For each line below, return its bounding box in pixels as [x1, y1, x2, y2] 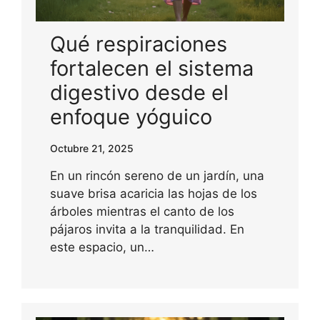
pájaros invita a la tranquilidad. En [50, 222, 244, 237]
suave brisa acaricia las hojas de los [50, 186, 257, 201]
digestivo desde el [50, 80, 229, 106]
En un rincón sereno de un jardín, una [50, 169, 264, 184]
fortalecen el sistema [50, 56, 254, 81]
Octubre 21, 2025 [50, 142, 134, 155]
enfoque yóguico [50, 104, 212, 130]
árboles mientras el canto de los [50, 204, 234, 219]
